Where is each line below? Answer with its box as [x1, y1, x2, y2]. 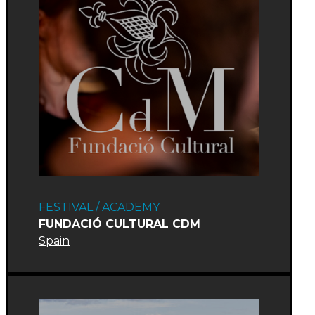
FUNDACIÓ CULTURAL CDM [39, 217, 200, 231]
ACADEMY [102, 200, 160, 214]
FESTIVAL [39, 200, 93, 214]
